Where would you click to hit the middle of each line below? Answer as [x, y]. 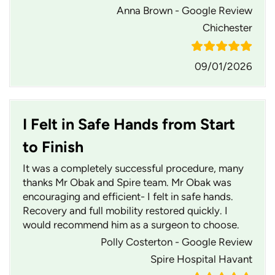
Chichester [227, 28]
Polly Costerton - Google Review [176, 242]
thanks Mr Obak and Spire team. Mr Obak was [127, 183]
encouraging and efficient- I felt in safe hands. [128, 197]
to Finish [53, 147]
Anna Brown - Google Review [184, 11]
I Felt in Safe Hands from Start [129, 124]
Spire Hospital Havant [201, 259]
